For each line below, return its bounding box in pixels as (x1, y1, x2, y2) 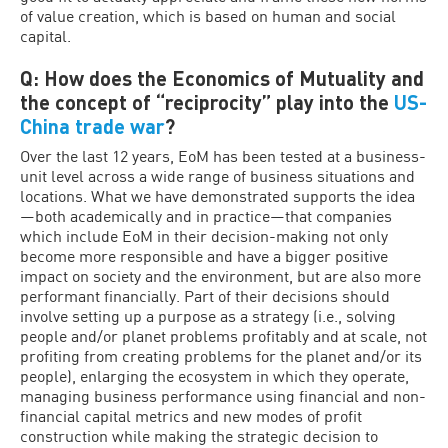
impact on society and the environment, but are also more (20, 266, 421, 285)
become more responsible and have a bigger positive (20, 246, 388, 265)
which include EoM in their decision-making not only (20, 226, 388, 245)
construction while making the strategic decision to (20, 426, 378, 445)
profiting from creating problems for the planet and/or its (20, 346, 422, 365)
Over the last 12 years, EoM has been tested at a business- (20, 146, 426, 165)
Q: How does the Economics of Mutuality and (20, 66, 424, 90)
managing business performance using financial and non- (20, 386, 426, 405)
